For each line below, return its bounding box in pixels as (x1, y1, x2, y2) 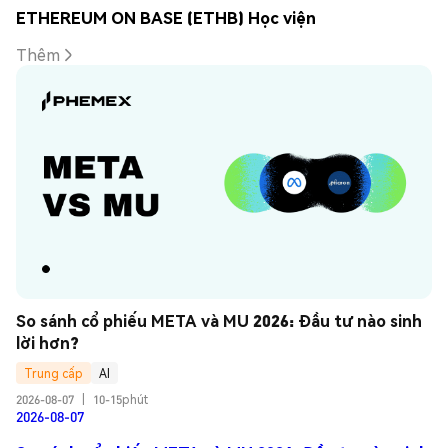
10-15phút (93, 392, 148, 408)
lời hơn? (16, 332, 79, 354)
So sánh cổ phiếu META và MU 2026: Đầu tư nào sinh (16, 310, 422, 332)
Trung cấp (24, 365, 83, 381)
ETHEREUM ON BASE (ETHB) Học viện (16, 6, 316, 28)
